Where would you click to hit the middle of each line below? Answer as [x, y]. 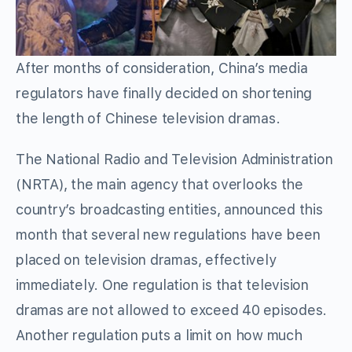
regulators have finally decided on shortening [164, 93]
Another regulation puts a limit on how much [159, 335]
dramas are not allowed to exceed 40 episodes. [172, 310]
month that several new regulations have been [168, 235]
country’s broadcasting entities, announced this [169, 210]
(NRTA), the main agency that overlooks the [159, 185]
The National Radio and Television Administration [174, 159]
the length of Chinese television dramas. [148, 119]
